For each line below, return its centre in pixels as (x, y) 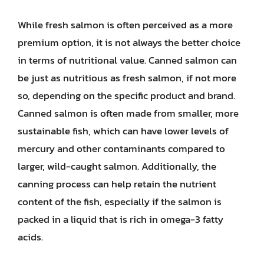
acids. (30, 237)
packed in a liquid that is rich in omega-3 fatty (121, 219)
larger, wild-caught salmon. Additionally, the (117, 166)
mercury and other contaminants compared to (121, 148)
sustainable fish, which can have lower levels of (123, 131)
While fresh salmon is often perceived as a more (125, 25)
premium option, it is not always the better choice (129, 42)
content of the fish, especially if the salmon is (120, 202)
